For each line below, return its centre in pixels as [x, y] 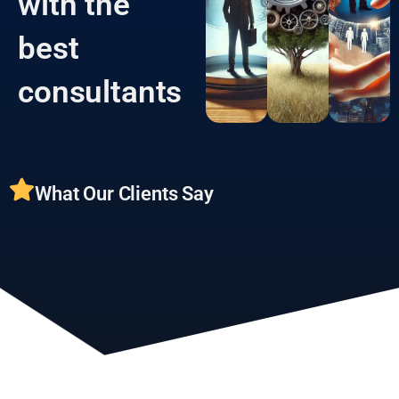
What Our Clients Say [124, 228]
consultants [100, 126]
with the [74, 39]
